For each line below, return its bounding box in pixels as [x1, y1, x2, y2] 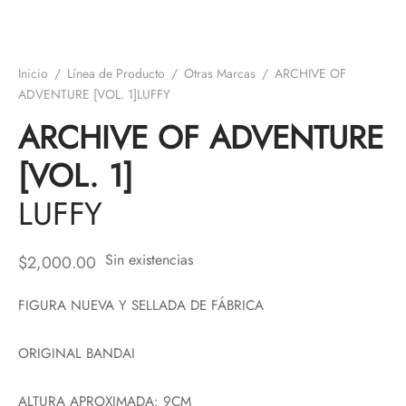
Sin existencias [105, 249, 193, 270]
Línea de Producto [67, 64, 165, 82]
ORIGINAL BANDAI [18, 343, 135, 363]
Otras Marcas [184, 64, 256, 82]
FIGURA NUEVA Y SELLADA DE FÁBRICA [18, 295, 264, 315]
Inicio [18, 64, 48, 82]
